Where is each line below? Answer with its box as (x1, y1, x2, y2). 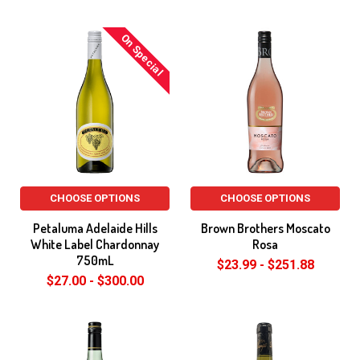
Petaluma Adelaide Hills (32, 220, 157, 236)
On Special (118, 31, 166, 79)
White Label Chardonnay (31, 236, 159, 252)
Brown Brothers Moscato (200, 220, 330, 236)
